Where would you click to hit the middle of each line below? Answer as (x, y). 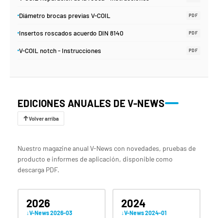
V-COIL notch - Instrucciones (60, 51)
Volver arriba (44, 119)
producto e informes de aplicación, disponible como (95, 159)
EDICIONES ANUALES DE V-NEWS (91, 103)
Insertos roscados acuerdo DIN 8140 (71, 33)
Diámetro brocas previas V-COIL (65, 16)
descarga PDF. (38, 170)
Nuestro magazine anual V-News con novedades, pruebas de (107, 148)
